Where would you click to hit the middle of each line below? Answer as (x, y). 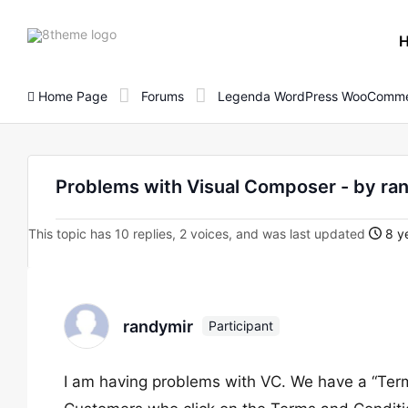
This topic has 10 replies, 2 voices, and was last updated (199, 234)
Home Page (71, 96)
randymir (158, 326)
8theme (138, 33)
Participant (241, 326)
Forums (163, 96)
